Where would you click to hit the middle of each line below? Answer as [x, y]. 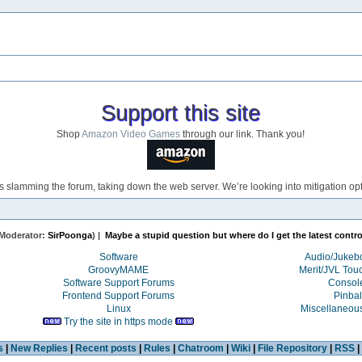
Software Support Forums [118, 282]
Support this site [181, 113]
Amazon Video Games [131, 134]
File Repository [292, 348]
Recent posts [105, 348]
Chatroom [200, 348]
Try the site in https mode [119, 321]
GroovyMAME [119, 269]
